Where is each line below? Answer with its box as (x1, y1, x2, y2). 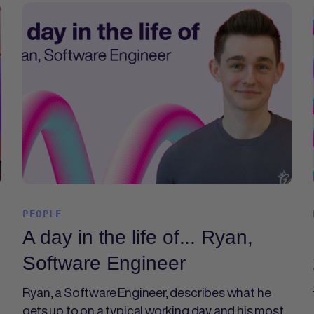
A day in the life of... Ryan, (22, 226, 253, 248)
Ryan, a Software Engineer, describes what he (22, 283, 271, 301)
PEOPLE (22, 208, 62, 219)
